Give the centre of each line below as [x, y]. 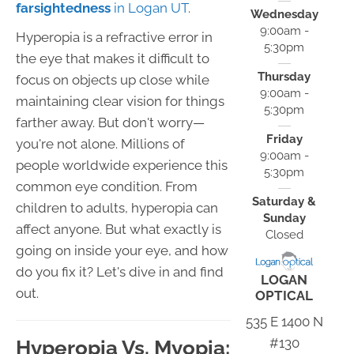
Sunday [284, 218]
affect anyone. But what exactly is [119, 229]
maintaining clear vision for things [120, 101]
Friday [284, 139]
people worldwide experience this [122, 165]
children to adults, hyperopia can [117, 207]
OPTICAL [284, 296]
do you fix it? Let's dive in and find [120, 271]
